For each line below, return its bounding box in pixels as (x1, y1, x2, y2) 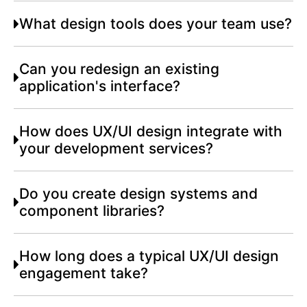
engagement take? (19, 265, 149, 282)
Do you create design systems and (19, 185, 258, 203)
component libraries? (19, 202, 165, 220)
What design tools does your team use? (19, 15, 293, 33)
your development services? (19, 140, 214, 158)
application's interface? (19, 77, 181, 95)
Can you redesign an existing (19, 60, 220, 78)
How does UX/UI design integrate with (19, 123, 283, 140)
